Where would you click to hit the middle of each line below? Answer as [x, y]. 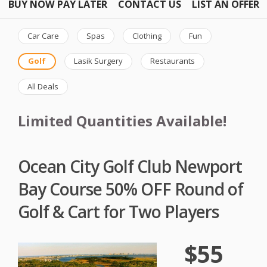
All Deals [43, 86]
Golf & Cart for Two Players [118, 211]
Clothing [147, 35]
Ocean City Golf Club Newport [130, 166]
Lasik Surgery [98, 61]
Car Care [43, 35]
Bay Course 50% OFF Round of [131, 189]
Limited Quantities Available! [122, 121]
